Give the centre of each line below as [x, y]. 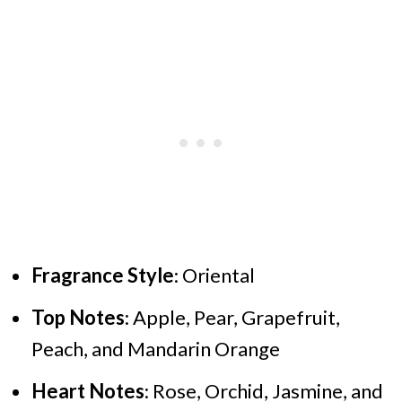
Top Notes [78, 317]
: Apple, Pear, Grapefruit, [232, 317]
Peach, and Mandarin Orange [155, 348]
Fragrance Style [102, 275]
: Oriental [214, 275]
